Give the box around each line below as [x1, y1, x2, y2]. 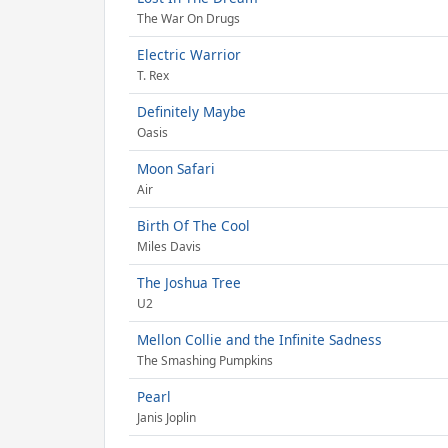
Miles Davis [137, 238, 201, 256]
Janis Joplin [137, 409, 196, 427]
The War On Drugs [137, 10, 240, 28]
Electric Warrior [137, 45, 241, 64]
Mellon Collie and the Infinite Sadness [137, 330, 382, 349]
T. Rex [137, 67, 169, 85]
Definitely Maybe [137, 102, 246, 121]
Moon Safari [137, 159, 215, 178]
